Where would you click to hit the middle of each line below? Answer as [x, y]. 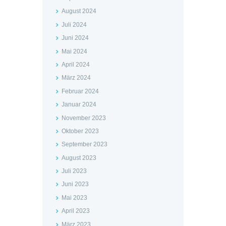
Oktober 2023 [80, 131]
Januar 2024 [79, 105]
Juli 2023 [74, 171]
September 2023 [84, 145]
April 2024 [75, 64]
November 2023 [83, 118]
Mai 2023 [74, 197]
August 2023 [79, 158]
